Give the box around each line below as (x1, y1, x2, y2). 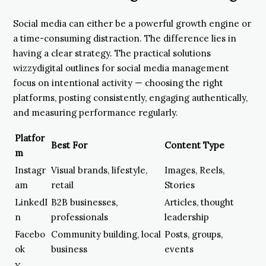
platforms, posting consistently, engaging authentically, (13, 91, 248, 103)
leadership (164, 211, 209, 223)
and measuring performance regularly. (13, 106, 178, 118)
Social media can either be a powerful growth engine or (13, 17, 251, 29)
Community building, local (51, 228, 161, 240)
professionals (51, 211, 108, 223)
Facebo (15, 228, 45, 240)
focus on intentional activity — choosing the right (13, 77, 223, 88)
